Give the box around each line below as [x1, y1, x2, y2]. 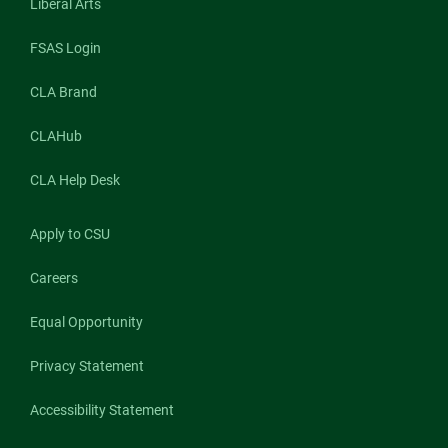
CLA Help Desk [30, 172, 120, 188]
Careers [30, 270, 78, 286]
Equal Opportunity [30, 314, 143, 330]
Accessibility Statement [30, 402, 174, 418]
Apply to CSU [30, 226, 110, 242]
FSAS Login [30, 40, 101, 56]
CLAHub [30, 128, 82, 144]
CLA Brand [30, 84, 97, 100]
